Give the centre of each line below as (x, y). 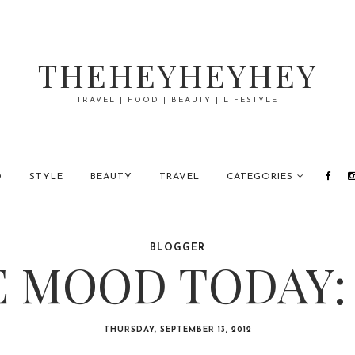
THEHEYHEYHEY (177, 75)
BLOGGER (177, 248)
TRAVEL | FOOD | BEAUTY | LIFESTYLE (177, 100)
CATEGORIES (260, 177)
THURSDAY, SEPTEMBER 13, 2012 (177, 330)
